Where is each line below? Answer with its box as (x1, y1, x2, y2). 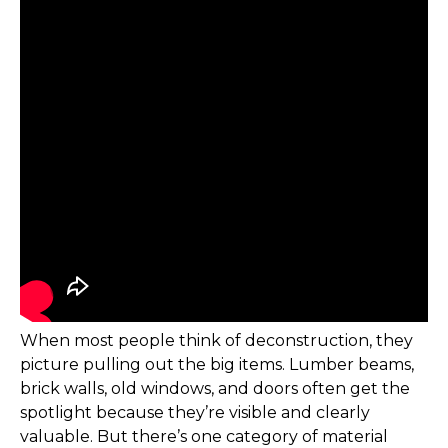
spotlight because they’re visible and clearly (20, 403, 370, 422)
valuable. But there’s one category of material (20, 427, 388, 446)
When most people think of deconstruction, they (20, 331, 413, 350)
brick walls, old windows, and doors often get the (20, 379, 410, 398)
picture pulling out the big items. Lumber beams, (20, 355, 414, 374)
